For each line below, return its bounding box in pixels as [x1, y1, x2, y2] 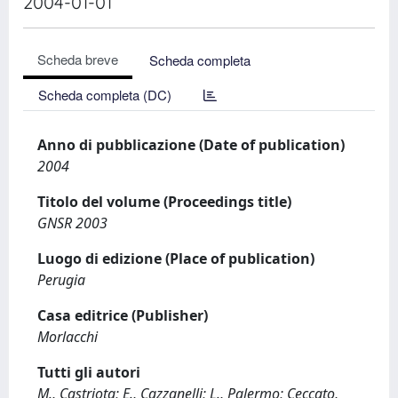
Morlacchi [37, 327, 98, 346]
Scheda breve [37, 50, 118, 68]
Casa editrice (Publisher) [37, 306, 208, 325]
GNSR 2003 [37, 213, 107, 233]
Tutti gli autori [37, 362, 140, 382]
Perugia [37, 270, 85, 290]
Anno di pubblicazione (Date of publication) [37, 135, 345, 155]
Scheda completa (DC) [38, 85, 171, 104]
